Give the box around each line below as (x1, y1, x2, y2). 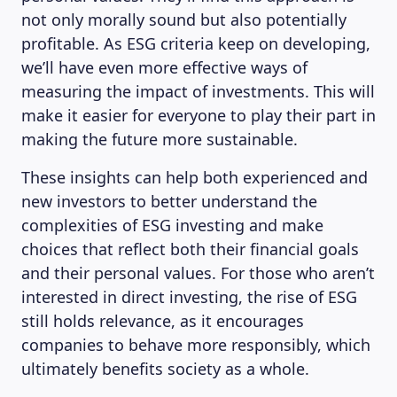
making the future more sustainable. (21, 128, 298, 150)
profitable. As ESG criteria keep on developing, (21, 33, 370, 54)
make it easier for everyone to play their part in (21, 105, 376, 126)
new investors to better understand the (21, 191, 317, 212)
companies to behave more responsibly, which (21, 334, 370, 355)
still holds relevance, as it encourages (21, 310, 304, 331)
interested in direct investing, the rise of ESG (21, 286, 357, 307)
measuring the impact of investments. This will (21, 81, 375, 102)
